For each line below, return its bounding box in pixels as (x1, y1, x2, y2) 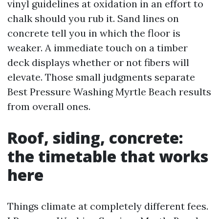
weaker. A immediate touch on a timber (7, 42, 188, 54)
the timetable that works (7, 146, 208, 167)
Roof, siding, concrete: (7, 127, 183, 148)
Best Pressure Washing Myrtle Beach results (7, 86, 211, 98)
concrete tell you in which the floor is (7, 27, 180, 39)
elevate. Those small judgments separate (7, 71, 195, 83)
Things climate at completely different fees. (7, 200, 208, 212)
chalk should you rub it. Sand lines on (7, 12, 179, 24)
